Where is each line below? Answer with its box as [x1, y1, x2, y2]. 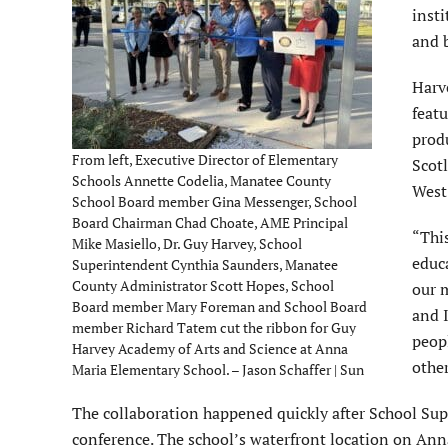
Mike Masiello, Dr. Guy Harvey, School [72, 234, 302, 254]
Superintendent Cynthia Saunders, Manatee [72, 255, 338, 275]
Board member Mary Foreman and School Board [72, 297, 367, 317]
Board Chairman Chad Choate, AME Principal [72, 213, 348, 233]
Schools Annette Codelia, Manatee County [72, 171, 331, 191]
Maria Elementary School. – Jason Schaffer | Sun [72, 360, 364, 380]
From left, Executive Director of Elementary [72, 150, 338, 170]
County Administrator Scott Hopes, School [72, 276, 334, 296]
